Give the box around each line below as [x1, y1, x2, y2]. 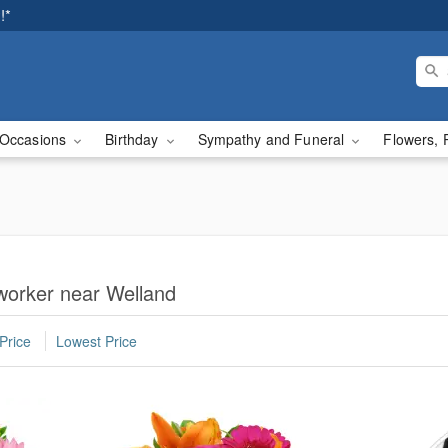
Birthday [105, 129, 163, 149]
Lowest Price [56, 331, 137, 352]
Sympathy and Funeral [197, 129, 349, 149]
